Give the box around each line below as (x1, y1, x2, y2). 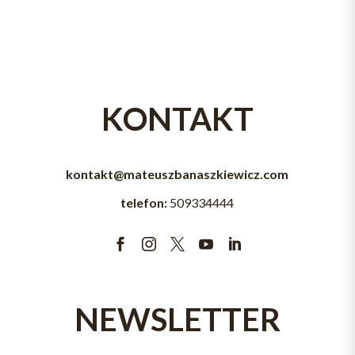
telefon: (120, 195, 170, 211)
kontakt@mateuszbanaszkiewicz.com (66, 166, 289, 182)
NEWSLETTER (74, 300, 281, 339)
